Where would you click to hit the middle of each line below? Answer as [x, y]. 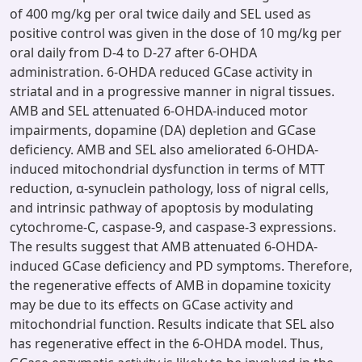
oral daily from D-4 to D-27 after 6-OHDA [133, 53]
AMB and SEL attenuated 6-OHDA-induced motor [159, 111]
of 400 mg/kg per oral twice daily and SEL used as [160, 14]
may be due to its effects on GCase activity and [152, 305]
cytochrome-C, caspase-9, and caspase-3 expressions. [173, 227]
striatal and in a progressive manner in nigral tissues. [172, 91]
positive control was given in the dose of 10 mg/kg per [176, 33]
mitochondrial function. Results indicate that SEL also [172, 324]
